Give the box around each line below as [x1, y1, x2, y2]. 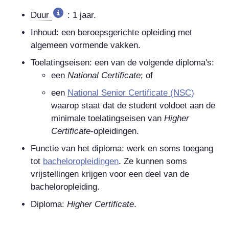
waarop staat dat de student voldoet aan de [51, 100, 215, 110]
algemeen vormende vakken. [31, 40, 141, 50]
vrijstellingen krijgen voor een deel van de [31, 169, 189, 179]
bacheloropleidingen [43, 156, 119, 166]
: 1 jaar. [67, 10, 96, 20]
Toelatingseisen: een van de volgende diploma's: [31, 57, 214, 67]
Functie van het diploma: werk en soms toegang [31, 143, 213, 153]
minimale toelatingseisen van [51, 113, 164, 123]
